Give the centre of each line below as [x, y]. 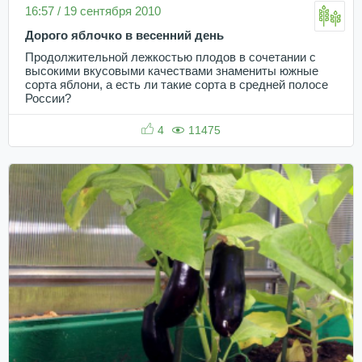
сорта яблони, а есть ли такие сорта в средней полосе [177, 85]
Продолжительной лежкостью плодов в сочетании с [170, 58]
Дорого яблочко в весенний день [124, 36]
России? [50, 99]
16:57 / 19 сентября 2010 [93, 11]
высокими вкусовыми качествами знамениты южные [172, 72]
